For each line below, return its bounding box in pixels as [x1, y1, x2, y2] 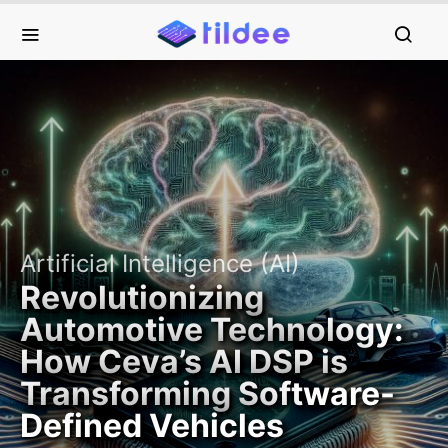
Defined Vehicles [20, 406, 284, 445]
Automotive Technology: [20, 310, 404, 349]
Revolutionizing [20, 278, 264, 317]
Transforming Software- [20, 374, 395, 413]
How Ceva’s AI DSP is [20, 342, 348, 381]
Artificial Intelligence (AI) [20, 249, 300, 278]
